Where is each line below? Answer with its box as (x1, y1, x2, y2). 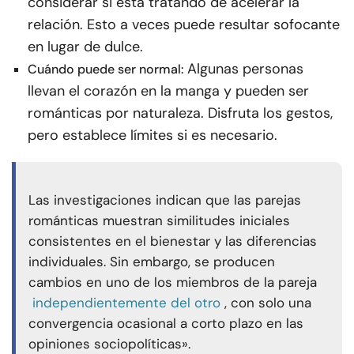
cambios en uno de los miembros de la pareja (28, 273, 317, 292)
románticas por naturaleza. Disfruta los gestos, (28, 104, 333, 123)
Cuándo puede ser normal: (28, 61, 183, 78)
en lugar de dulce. (28, 37, 143, 57)
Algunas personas (187, 59, 303, 79)
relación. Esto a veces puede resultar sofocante (28, 15, 340, 35)
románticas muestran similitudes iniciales (28, 212, 290, 230)
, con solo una (224, 294, 311, 312)
